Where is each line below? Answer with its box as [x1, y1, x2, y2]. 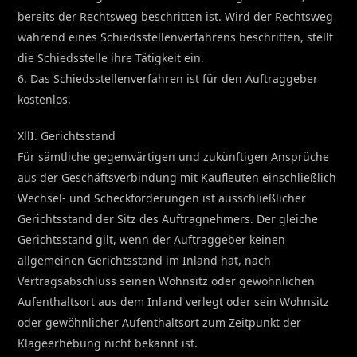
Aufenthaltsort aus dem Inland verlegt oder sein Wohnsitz [18, 293, 330, 309]
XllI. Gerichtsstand [18, 127, 116, 143]
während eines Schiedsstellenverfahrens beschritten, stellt [18, 29, 334, 45]
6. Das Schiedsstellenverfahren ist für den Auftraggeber [18, 70, 319, 86]
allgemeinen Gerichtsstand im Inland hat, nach [18, 252, 272, 268]
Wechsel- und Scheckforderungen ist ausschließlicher [18, 190, 307, 206]
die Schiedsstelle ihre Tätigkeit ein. [18, 49, 205, 65]
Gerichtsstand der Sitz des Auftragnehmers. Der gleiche [18, 210, 319, 226]
